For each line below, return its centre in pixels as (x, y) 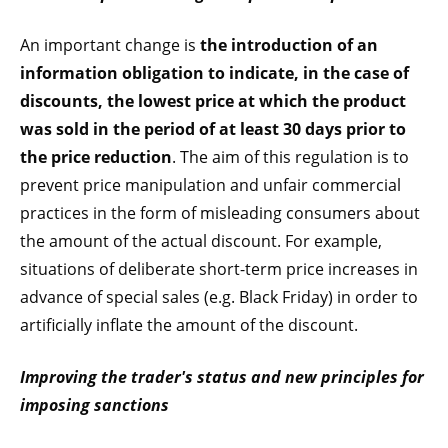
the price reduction (96, 157)
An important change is (110, 44)
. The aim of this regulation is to (290, 156)
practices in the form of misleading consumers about (220, 212)
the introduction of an (289, 45)
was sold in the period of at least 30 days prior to (213, 129)
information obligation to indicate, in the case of (214, 73)
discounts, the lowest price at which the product (213, 101)
